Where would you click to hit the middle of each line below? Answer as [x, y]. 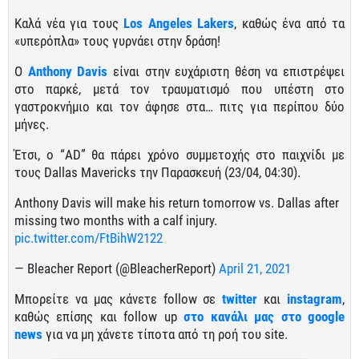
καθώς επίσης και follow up [99, 317]
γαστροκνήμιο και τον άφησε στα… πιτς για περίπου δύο [179, 107]
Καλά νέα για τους [69, 23]
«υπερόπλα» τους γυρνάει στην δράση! [117, 41]
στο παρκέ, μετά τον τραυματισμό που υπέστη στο [179, 89]
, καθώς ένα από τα [289, 23]
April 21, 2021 [255, 268]
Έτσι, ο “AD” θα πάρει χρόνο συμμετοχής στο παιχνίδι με [179, 155]
